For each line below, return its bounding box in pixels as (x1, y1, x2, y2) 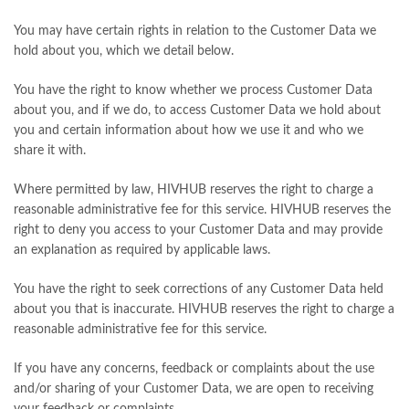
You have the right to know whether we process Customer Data (14, 84, 372, 98)
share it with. (14, 144, 86, 158)
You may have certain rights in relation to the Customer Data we (14, 25, 376, 38)
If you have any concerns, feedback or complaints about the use (14, 362, 374, 376)
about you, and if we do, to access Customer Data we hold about (14, 104, 381, 118)
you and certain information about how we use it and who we (14, 124, 363, 138)
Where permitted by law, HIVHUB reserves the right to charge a (14, 184, 373, 197)
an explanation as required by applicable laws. (14, 244, 270, 257)
